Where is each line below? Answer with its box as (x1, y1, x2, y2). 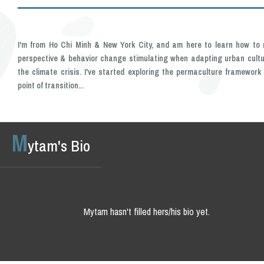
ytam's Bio (28, 136, 90, 156)
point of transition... (18, 80, 84, 91)
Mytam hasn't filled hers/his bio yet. (83, 205, 210, 218)
